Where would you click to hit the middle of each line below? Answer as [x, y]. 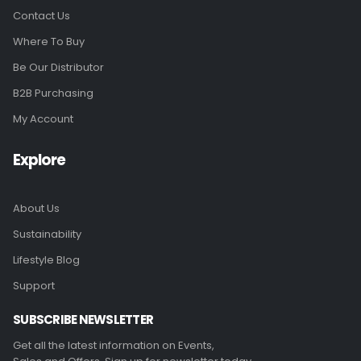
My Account [43, 118]
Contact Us [41, 15]
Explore [39, 160]
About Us [36, 208]
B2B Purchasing [53, 93]
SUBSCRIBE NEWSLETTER [83, 319]
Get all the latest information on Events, [114, 345]
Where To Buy [49, 41]
